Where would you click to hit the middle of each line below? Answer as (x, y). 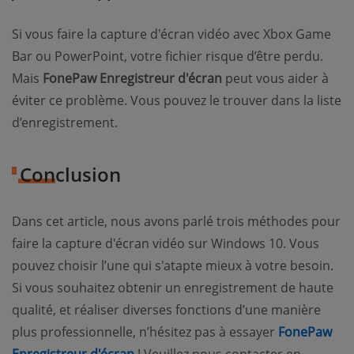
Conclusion (70, 174)
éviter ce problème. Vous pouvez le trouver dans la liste (177, 100)
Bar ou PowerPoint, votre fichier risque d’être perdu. (168, 56)
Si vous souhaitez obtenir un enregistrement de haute (173, 287)
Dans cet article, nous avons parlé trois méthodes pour (176, 221)
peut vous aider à (275, 78)
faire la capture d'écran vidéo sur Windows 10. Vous (166, 243)
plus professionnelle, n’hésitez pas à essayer (145, 331)
